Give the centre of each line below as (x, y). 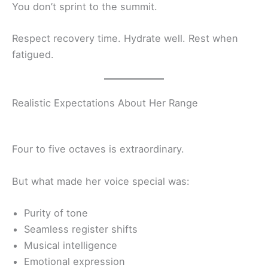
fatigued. (33, 54)
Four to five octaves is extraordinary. (98, 149)
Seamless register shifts (81, 229)
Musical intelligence (71, 245)
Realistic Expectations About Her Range (105, 103)
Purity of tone (56, 213)
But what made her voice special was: (101, 181)
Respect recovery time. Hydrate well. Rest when (125, 38)
